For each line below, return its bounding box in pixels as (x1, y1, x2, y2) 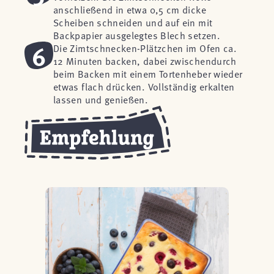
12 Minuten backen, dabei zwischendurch (53, 54, 237, 67)
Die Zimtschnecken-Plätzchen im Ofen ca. (53, 41, 237, 54)
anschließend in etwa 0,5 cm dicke (53, 2, 206, 16)
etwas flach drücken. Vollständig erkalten (53, 80, 235, 93)
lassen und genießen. (53, 92, 149, 106)
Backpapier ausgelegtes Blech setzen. (53, 28, 220, 42)
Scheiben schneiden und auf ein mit (53, 15, 213, 29)
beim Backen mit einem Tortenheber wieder (53, 67, 243, 80)
